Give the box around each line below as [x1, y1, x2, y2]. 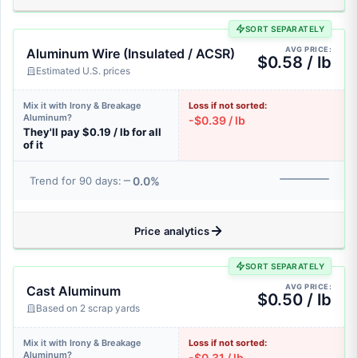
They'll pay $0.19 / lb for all [23, 125, 161, 138]
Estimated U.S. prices [36, 65, 130, 77]
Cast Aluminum [26, 283, 121, 299]
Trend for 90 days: [30, 174, 121, 187]
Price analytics [133, 225, 210, 237]
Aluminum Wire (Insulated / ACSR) [26, 46, 235, 62]
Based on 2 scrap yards [36, 302, 140, 314]
